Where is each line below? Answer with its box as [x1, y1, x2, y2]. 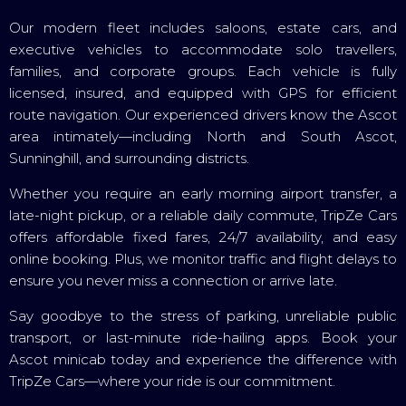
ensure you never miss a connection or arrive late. [9, 271, 337, 289]
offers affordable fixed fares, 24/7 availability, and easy [9, 227, 397, 246]
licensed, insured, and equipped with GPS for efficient [9, 83, 397, 101]
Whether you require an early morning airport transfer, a [9, 184, 397, 202]
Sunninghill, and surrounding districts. [9, 149, 249, 167]
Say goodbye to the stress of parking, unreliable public [9, 306, 397, 324]
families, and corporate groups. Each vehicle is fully [9, 62, 397, 80]
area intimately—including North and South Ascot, [9, 127, 397, 145]
